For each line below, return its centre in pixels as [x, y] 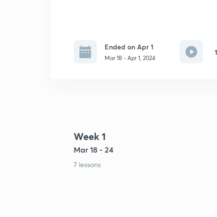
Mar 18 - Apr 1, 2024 [130, 58]
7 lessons [87, 164]
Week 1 [90, 136]
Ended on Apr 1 [129, 46]
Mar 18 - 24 [93, 149]
